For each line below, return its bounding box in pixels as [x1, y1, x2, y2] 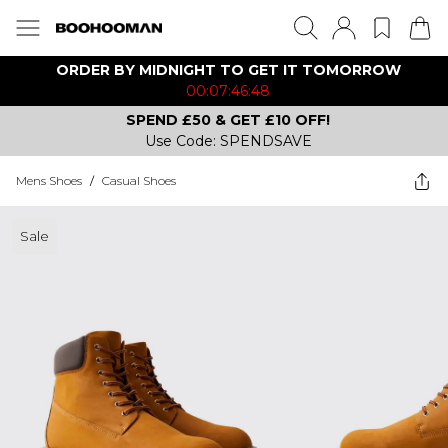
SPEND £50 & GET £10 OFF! [126, 111, 330, 129]
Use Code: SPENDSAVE [144, 132, 312, 150]
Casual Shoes [102, 173, 176, 188]
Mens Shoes [16, 173, 82, 188]
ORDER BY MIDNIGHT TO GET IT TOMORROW [55, 61, 401, 79]
